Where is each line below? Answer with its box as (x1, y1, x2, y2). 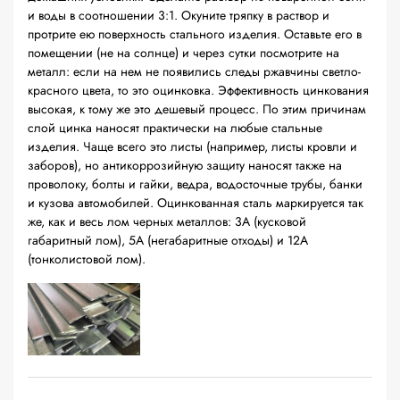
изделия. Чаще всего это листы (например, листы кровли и (28, 137, 357, 155)
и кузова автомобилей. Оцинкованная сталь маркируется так (28, 194, 363, 212)
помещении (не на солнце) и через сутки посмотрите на (28, 44, 339, 62)
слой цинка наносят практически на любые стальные (28, 119, 322, 137)
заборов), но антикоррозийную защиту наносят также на (28, 156, 342, 174)
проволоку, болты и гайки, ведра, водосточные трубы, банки (28, 175, 362, 193)
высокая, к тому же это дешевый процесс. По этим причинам (28, 100, 366, 118)
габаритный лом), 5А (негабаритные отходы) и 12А (28, 231, 308, 249)
